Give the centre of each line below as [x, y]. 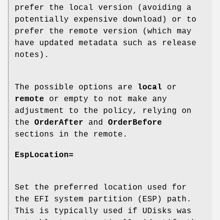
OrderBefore [135, 123]
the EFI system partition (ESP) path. [103, 200]
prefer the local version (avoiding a [103, 8]
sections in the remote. [71, 135]
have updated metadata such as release [106, 43]
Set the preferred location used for [101, 188]
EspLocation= [44, 155]
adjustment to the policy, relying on [103, 111]
